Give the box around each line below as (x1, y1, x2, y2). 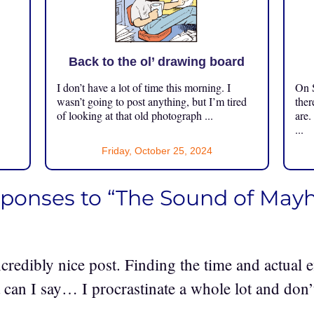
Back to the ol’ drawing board (69, 54, 245, 69)
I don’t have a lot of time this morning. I (56, 79, 231, 95)
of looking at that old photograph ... (56, 107, 213, 123)
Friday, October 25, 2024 (101, 144, 212, 156)
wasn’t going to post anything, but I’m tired (56, 93, 247, 109)
